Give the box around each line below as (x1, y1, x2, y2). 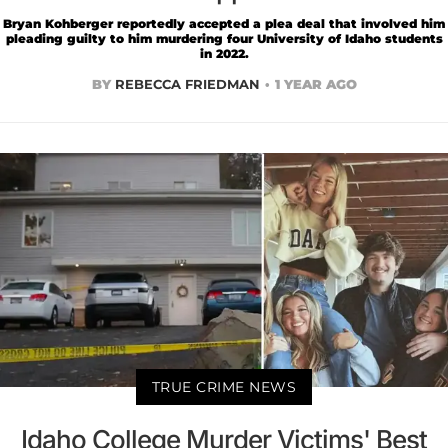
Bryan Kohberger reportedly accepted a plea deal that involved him (3, 15, 445, 31)
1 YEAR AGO (274, 75, 357, 92)
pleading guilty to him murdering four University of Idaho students (5, 30, 443, 46)
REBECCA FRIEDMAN (114, 75, 260, 92)
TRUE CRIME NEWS (151, 378, 297, 397)
